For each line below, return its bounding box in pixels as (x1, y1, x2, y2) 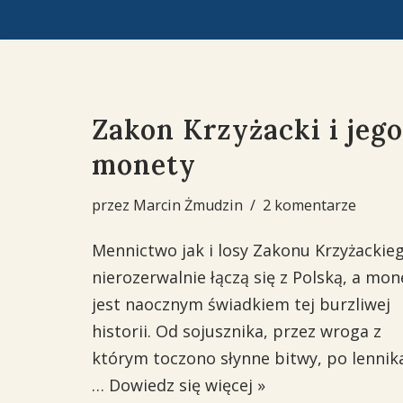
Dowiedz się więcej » (109, 374, 265, 396)
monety (92, 148, 196, 182)
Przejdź (13, 40, 69, 62)
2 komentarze (263, 195, 356, 215)
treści (13, 94, 58, 116)
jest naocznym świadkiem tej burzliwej (92, 293, 390, 315)
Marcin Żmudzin (133, 195, 243, 215)
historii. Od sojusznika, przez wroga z (92, 320, 381, 342)
